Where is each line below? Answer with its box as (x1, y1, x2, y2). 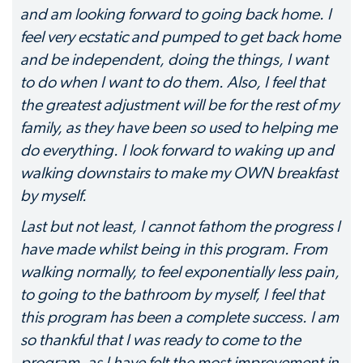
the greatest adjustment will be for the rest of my (20, 97, 339, 113)
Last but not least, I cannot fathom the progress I (20, 219, 340, 235)
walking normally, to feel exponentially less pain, (20, 264, 340, 280)
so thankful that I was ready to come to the (20, 332, 301, 348)
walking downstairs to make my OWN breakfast (20, 165, 338, 181)
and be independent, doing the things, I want (20, 52, 328, 68)
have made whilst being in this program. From (20, 241, 327, 258)
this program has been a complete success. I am (20, 310, 339, 326)
